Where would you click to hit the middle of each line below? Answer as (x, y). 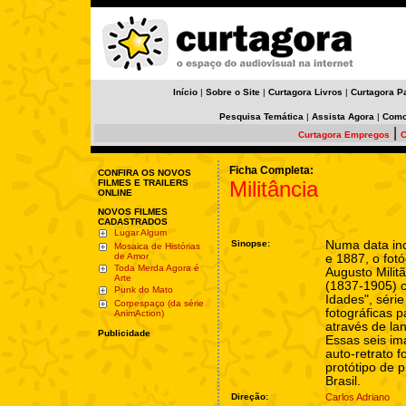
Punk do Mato (144, 290)
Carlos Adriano (358, 397)
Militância (274, 189)
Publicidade (124, 333)
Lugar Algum (140, 232)
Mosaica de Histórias (157, 246)
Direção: (250, 396)
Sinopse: (251, 243)
